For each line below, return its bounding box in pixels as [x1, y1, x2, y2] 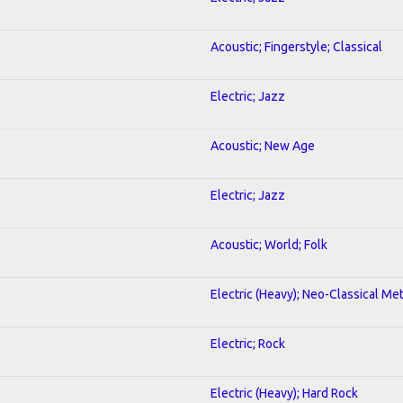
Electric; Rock [210, 336, 285, 351]
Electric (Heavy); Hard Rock [210, 385, 358, 400]
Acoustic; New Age [210, 138, 315, 153]
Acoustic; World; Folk [210, 237, 327, 252]
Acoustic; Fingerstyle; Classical [210, 39, 382, 54]
